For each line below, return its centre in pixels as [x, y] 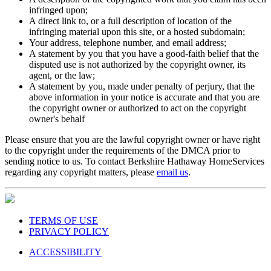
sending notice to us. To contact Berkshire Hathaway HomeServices [135, 162]
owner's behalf [57, 119]
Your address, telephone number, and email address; [128, 43]
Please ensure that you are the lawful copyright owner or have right [132, 140]
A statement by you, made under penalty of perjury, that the [142, 87]
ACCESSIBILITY [65, 252]
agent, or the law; [62, 76]
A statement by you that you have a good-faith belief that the [144, 54]
